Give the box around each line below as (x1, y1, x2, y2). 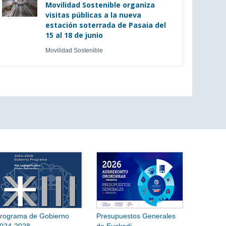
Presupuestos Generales (96, 212, 176, 220)
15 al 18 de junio (45, 30, 103, 40)
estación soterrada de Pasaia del (45, 20, 166, 30)
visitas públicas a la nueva (45, 10, 141, 20)
